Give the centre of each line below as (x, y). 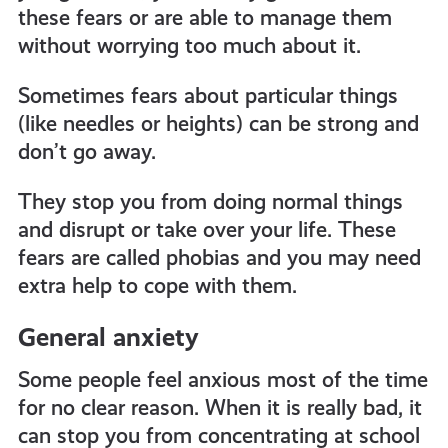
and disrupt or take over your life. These (206, 229)
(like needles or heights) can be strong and (218, 123)
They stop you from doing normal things (210, 201)
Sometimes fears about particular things (207, 95)
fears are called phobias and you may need (219, 257)
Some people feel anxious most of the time (222, 379)
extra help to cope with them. (157, 285)
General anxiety (108, 336)
